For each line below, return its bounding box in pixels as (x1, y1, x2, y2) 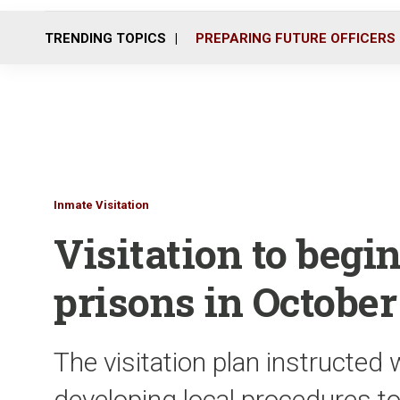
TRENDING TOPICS (45, 29, 166, 46)
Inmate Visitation (54, 198, 149, 212)
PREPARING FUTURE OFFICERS (196, 29, 396, 46)
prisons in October (54, 275, 396, 328)
